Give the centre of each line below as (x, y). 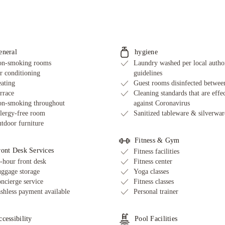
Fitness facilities (156, 152)
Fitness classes (154, 182)
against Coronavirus (162, 103)
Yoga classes (151, 172)
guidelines (148, 73)
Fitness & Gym (157, 141)
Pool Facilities (156, 219)
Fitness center (153, 162)
